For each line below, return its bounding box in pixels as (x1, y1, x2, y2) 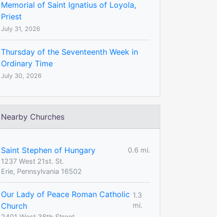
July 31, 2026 (1, 25, 40, 32)
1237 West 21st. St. (1, 156, 64, 165)
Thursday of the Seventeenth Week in (1, 46, 138, 57)
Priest (1, 11, 22, 21)
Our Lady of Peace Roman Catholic (1, 189, 130, 199)
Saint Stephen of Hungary (1, 145, 95, 155)
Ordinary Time (1, 58, 53, 68)
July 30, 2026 (1, 72, 42, 79)
